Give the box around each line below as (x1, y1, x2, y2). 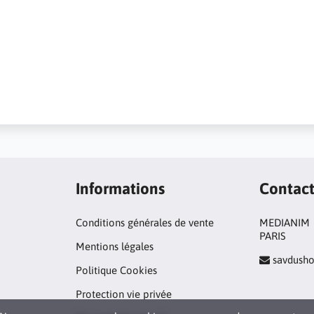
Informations (75, 179, 165, 198)
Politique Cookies (75, 264, 157, 276)
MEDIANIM (259, 217, 310, 228)
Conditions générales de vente (75, 217, 214, 228)
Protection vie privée (75, 288, 172, 300)
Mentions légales (75, 240, 153, 252)
